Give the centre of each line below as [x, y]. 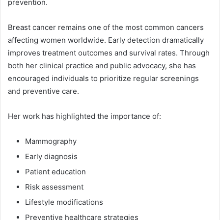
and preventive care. [43, 91]
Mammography [51, 141]
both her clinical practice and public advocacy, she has [102, 65]
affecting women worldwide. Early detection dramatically [106, 40]
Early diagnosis [51, 156]
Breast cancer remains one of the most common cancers [106, 27]
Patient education [55, 171]
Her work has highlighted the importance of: [84, 116]
